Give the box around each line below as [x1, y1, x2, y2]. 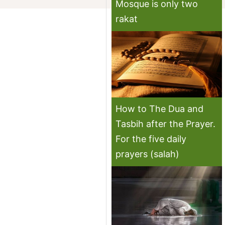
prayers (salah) [116, 148, 180, 159]
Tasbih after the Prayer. [116, 118, 216, 129]
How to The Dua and [116, 103, 204, 114]
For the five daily [116, 133, 187, 144]
